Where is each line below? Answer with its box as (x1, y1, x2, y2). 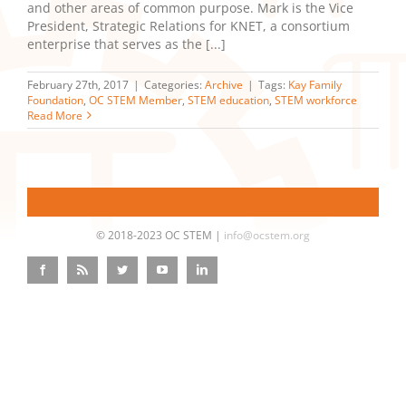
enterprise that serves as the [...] (27, 34, 226, 53)
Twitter (127, 262, 157, 275)
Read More (27, 107, 82, 123)
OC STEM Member (89, 92, 182, 108)
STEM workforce (275, 92, 357, 108)
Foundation (27, 92, 83, 108)
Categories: (144, 76, 205, 92)
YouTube (167, 262, 207, 275)
